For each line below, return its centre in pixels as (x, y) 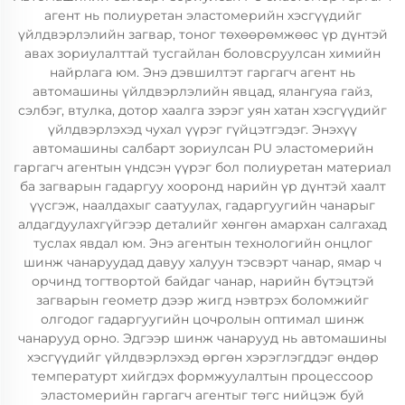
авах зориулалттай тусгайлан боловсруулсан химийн (202, 53)
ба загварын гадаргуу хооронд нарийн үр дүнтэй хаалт (202, 186)
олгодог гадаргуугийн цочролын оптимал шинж (202, 319)
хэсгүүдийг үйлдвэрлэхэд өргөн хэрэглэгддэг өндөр (202, 357)
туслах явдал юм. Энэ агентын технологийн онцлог (202, 243)
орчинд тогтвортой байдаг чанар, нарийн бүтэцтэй (202, 281)
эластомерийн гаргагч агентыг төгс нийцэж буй (202, 395)
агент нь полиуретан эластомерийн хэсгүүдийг (202, 15)
